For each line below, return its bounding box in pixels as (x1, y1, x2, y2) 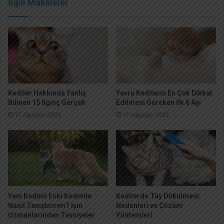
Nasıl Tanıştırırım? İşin (8, 201, 82, 210)
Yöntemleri (116, 211, 152, 219)
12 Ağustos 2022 (122, 111, 169, 119)
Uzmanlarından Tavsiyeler (8, 211, 95, 219)
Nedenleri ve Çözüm (116, 201, 182, 210)
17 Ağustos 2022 (14, 111, 61, 119)
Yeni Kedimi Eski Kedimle (8, 192, 91, 200)
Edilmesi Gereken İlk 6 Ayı (116, 98, 201, 107)
